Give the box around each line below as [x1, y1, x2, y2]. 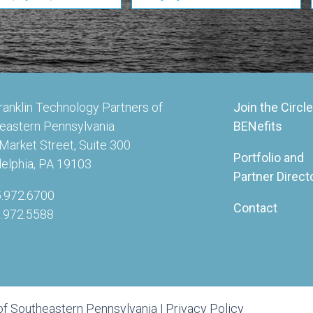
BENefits [233, 119, 282, 133]
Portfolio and [233, 150, 304, 165]
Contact [233, 201, 277, 215]
